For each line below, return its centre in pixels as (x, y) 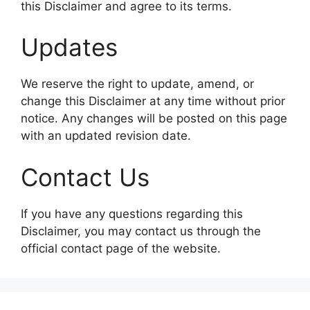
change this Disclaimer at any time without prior (153, 101)
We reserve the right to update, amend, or (137, 84)
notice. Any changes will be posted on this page (154, 118)
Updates (69, 47)
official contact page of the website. (121, 248)
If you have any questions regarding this (132, 213)
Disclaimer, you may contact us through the (141, 231)
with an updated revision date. (106, 136)
